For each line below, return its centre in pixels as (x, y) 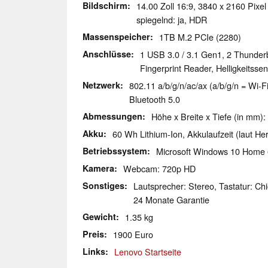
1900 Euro (133, 234)
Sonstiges (103, 186)
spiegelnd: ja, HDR (172, 20)
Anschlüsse (107, 54)
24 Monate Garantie (171, 200)
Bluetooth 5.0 (155, 99)
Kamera (98, 168)
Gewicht (99, 217)
